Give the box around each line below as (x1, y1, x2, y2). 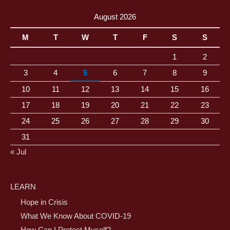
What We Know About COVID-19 (21, 212, 131, 221)
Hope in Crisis (21, 198, 68, 207)
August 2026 (94, 12, 136, 21)
